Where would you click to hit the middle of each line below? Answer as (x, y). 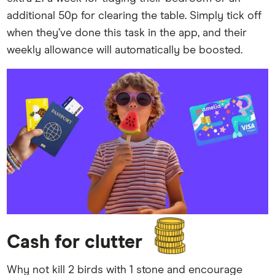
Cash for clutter (75, 242)
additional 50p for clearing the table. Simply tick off (134, 16)
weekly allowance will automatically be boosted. (125, 51)
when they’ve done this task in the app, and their (127, 33)
